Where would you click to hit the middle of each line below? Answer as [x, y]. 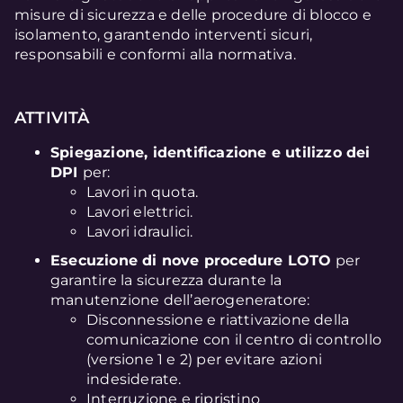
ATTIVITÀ [52, 117]
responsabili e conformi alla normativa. [155, 55]
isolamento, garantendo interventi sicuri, [164, 35]
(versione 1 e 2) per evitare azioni [204, 359]
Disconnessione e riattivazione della [218, 319]
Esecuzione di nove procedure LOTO [191, 260]
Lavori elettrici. [140, 211]
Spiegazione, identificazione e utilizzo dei [210, 152]
